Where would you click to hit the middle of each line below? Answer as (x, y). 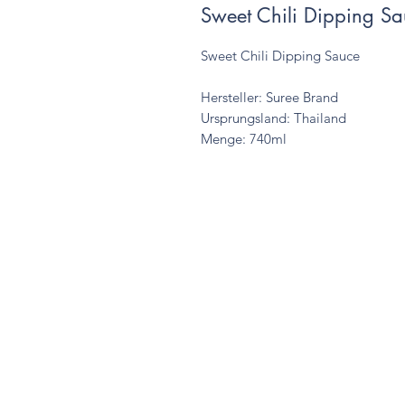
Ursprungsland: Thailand (273, 118)
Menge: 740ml (244, 139)
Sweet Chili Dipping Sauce (282, 56)
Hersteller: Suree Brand (269, 98)
